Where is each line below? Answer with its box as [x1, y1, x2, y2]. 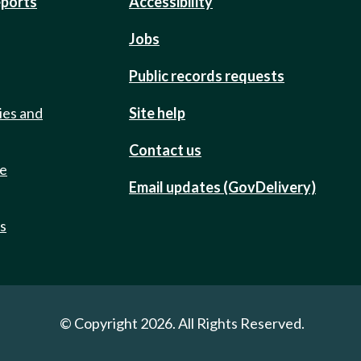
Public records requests [129, 66, 284, 85]
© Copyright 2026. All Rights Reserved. [60, 313, 305, 332]
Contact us [129, 140, 201, 159]
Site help [129, 103, 185, 122]
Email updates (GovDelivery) [129, 177, 316, 196]
